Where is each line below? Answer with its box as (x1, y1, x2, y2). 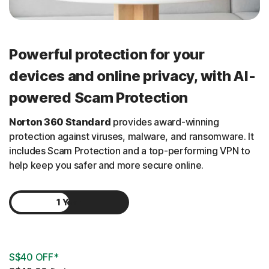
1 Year (56, 197, 82, 208)
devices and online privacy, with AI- (9, 67, 256, 85)
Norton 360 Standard (9, 116, 111, 128)
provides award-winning (110, 116, 219, 128)
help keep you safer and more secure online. (9, 159, 204, 172)
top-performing (148, 145, 218, 157)
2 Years (53, 221, 85, 232)
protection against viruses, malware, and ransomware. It (9, 130, 254, 143)
